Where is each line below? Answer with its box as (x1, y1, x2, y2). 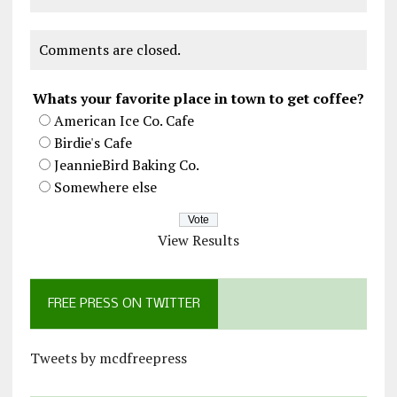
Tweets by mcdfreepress (29, 347, 187, 368)
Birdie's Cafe (53, 132, 132, 152)
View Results (157, 230, 239, 250)
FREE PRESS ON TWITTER (47, 296, 200, 311)
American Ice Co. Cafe (53, 110, 194, 130)
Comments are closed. (38, 39, 181, 59)
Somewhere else (53, 176, 157, 197)
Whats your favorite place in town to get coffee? (32, 88, 364, 108)
